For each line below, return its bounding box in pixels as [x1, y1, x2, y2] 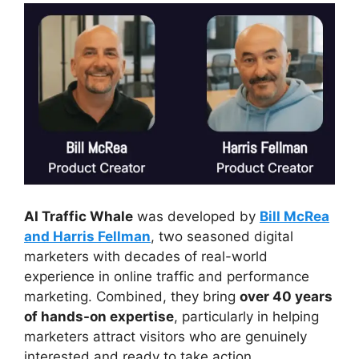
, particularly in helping [174, 309, 319, 325]
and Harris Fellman [24, 228, 151, 245]
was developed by [133, 208, 260, 225]
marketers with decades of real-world [24, 248, 268, 265]
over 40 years [240, 288, 333, 305]
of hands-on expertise [24, 309, 174, 325]
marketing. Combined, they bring [24, 288, 240, 305]
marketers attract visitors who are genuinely [24, 329, 307, 345]
